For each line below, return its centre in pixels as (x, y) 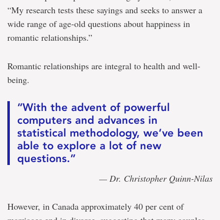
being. (18, 80)
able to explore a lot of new (89, 146)
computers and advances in (87, 120)
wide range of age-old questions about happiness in (99, 24)
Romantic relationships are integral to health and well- (104, 66)
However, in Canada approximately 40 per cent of (96, 206)
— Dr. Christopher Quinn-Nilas (156, 179)
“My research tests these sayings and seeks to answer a (105, 10)
